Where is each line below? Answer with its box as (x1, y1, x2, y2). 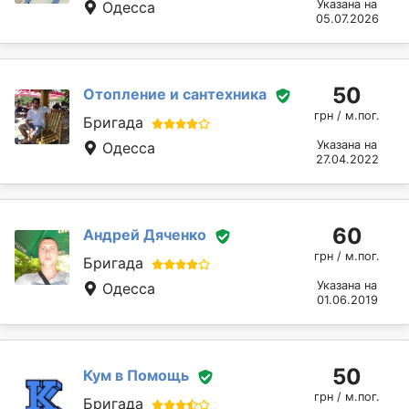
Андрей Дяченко (83, 225, 206, 245)
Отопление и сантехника (83, 85, 267, 104)
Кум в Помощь (83, 366, 189, 385)
